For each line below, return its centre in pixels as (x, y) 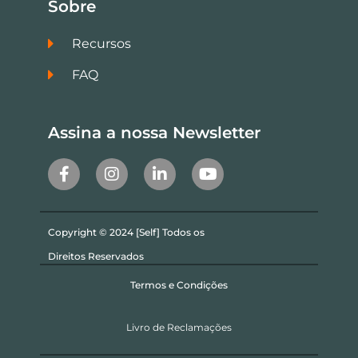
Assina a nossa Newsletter (154, 132)
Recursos (101, 43)
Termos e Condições (179, 285)
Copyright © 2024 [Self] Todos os (126, 232)
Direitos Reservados (96, 256)
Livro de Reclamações (179, 327)
